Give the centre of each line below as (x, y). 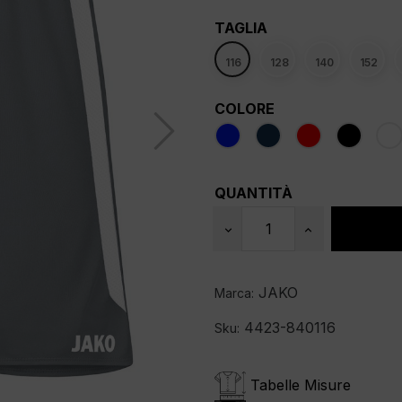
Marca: (234, 293)
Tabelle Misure (301, 385)
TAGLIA (241, 27)
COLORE (245, 108)
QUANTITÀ (253, 192)
